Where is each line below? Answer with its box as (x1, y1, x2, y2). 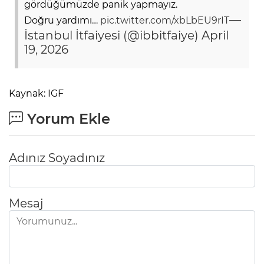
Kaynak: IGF (9, 87, 64, 99)
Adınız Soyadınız (9, 150, 105, 165)
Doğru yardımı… (24, 14, 100, 26)
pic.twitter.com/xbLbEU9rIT (100, 14, 229, 26)
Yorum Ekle (23, 110, 110, 127)
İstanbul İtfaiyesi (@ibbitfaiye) (24, 28, 202, 42)
